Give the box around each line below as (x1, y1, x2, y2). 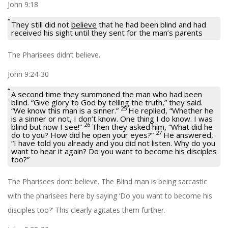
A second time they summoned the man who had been (11, 89, 202, 99)
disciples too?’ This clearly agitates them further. (8, 205, 165, 215)
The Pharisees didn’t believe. (8, 49, 100, 60)
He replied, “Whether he (128, 105, 213, 116)
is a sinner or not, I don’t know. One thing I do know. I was (11, 113, 213, 124)
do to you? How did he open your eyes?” (11, 129, 156, 140)
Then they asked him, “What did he (92, 121, 213, 132)
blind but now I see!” (11, 121, 84, 132)
